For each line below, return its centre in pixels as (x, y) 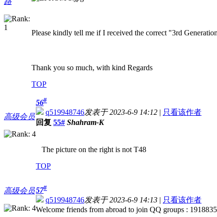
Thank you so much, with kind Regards (92, 68)
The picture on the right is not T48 (91, 150)
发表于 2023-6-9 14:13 (121, 200)
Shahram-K (85, 123)
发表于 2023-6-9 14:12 (121, 112)
